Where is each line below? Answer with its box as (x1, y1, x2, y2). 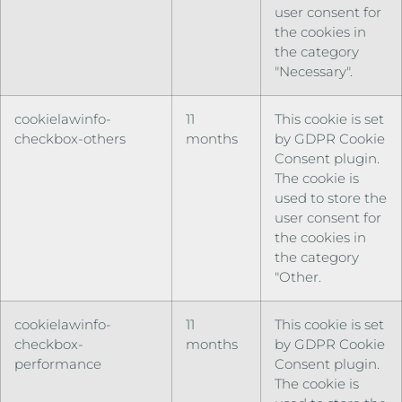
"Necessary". (275, 62, 353, 80)
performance (14, 354, 101, 372)
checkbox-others (14, 129, 126, 147)
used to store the (275, 188, 387, 206)
